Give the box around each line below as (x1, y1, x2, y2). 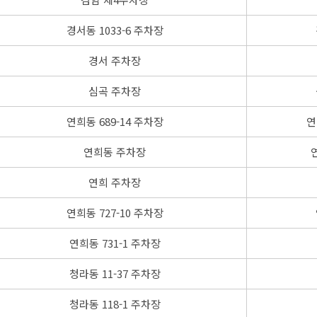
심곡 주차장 (88, 83, 141, 98)
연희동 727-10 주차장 (66, 204, 163, 220)
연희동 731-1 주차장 (69, 235, 161, 250)
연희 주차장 (88, 174, 141, 190)
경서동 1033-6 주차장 (66, 22, 163, 38)
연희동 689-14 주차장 (66, 113, 163, 129)
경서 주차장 (88, 52, 141, 68)
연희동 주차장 (83, 144, 146, 159)
